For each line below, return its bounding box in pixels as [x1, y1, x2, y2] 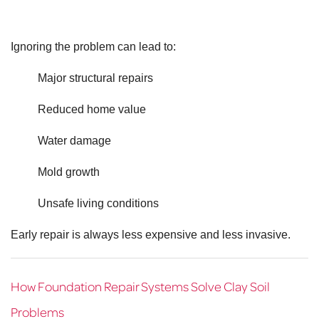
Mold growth [37, 166, 100, 179]
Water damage [37, 135, 111, 147]
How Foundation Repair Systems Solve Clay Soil [11, 278, 270, 295]
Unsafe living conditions [37, 197, 159, 210]
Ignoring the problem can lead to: [11, 41, 176, 53]
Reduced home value [37, 103, 146, 116]
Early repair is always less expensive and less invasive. [11, 229, 291, 241]
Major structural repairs [37, 72, 153, 85]
